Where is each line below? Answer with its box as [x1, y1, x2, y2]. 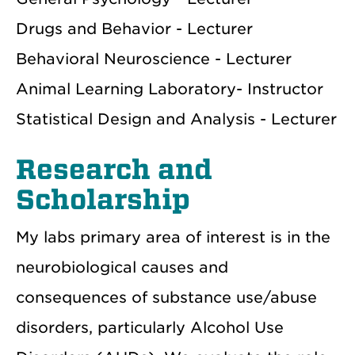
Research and [16, 153, 212, 185]
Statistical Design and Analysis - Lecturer [16, 109, 337, 128]
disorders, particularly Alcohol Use [16, 318, 284, 337]
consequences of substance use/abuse [16, 288, 317, 307]
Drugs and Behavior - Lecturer [16, 19, 253, 38]
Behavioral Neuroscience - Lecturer [16, 49, 292, 68]
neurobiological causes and [16, 258, 228, 277]
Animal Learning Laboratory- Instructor [16, 79, 323, 98]
